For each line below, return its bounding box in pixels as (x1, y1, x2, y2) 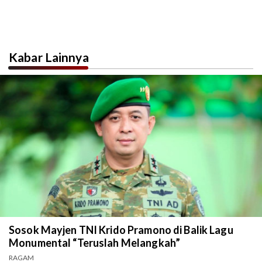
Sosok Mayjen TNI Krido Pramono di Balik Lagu (9, 223, 233, 237)
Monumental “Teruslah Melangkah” (9, 236, 181, 250)
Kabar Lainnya (9, 50, 89, 65)
